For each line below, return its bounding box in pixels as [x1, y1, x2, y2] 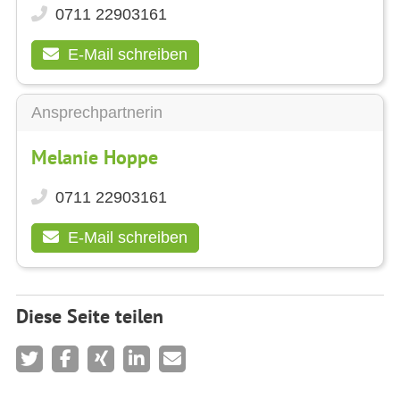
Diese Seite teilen [16, 303, 163, 329]
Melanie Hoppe [31, 144, 158, 170]
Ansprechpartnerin [31, 103, 162, 121]
